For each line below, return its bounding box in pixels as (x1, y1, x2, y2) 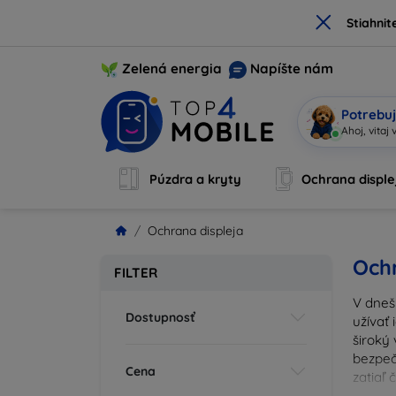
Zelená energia (122, 59, 222, 77)
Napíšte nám (250, 59, 333, 77)
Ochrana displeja (148, 223, 243, 239)
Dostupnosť (126, 308, 195, 325)
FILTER (114, 264, 157, 281)
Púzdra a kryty (149, 171, 242, 187)
